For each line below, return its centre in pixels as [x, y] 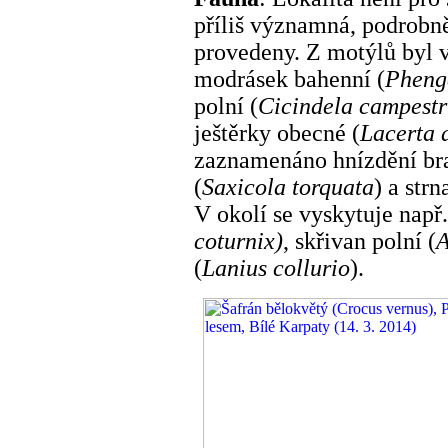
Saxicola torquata [288, 186]
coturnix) [238, 240]
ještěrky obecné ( [277, 132]
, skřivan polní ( [359, 240]
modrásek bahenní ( [289, 78]
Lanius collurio [276, 267]
